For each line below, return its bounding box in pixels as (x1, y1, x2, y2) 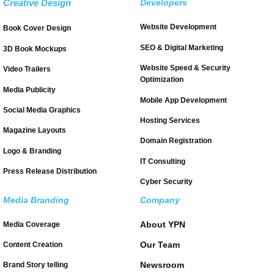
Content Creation (3, 240, 62, 249)
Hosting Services (140, 116, 200, 125)
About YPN (140, 219, 185, 229)
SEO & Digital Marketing (140, 43, 223, 52)
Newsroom (140, 260, 184, 270)
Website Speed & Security (140, 64, 231, 73)
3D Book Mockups (3, 44, 67, 53)
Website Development (140, 23, 217, 32)
